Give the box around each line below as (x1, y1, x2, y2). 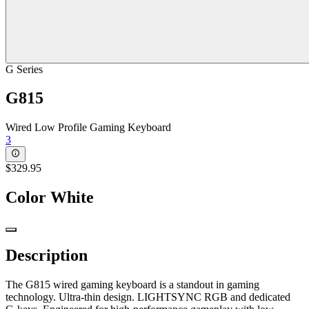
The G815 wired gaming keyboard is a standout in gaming (6, 279, 259, 291)
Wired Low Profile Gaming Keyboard (6, 121, 171, 134)
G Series (6, 63, 43, 75)
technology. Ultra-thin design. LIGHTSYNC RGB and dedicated (6, 291, 290, 303)
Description (6, 246, 88, 265)
